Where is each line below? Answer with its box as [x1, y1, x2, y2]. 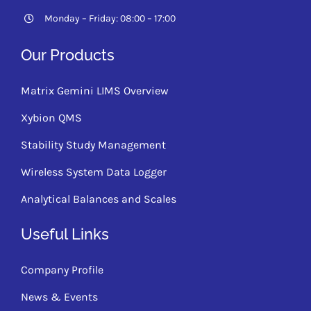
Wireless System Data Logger [20, 165, 167, 178]
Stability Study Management [20, 137, 166, 151]
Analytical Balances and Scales [20, 192, 176, 205]
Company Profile [20, 262, 103, 276]
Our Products [20, 45, 115, 64]
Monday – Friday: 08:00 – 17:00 [44, 12, 176, 25]
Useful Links [20, 224, 109, 243]
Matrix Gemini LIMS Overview [20, 83, 169, 97]
